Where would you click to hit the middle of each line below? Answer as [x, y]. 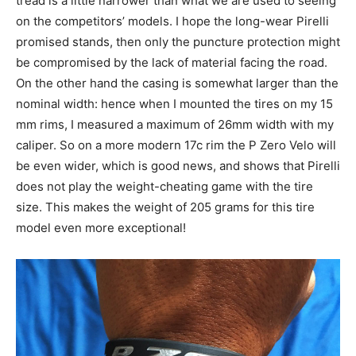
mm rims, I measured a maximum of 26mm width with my [175, 124]
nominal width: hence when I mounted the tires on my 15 [174, 103]
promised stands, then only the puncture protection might [178, 41]
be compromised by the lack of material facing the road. [172, 62]
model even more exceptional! [101, 227]
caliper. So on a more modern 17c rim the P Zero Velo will [176, 145]
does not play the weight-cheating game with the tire [164, 186]
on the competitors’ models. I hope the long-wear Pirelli [172, 21]
